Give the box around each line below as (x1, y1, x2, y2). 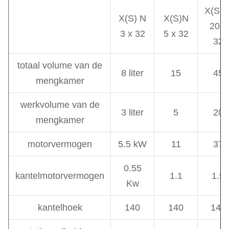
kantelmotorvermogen (15, 171, 104, 181)
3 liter (121, 107, 144, 118)
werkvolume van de (20, 100, 100, 110)
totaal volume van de (17, 60, 102, 71)
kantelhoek (37, 202, 82, 213)
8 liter (121, 68, 144, 78)
